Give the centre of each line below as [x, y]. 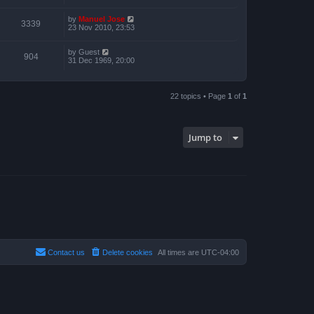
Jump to [205, 138]
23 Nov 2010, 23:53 [101, 28]
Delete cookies [128, 252]
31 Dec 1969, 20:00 [101, 61]
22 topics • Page [199, 96]
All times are [179, 252]
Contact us [66, 252]
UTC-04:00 [220, 252]
